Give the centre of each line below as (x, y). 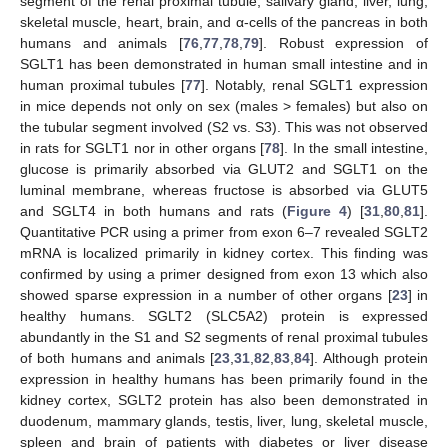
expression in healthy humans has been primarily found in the (224, 378)
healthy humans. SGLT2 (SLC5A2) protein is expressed (224, 315)
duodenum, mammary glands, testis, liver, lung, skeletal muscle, (224, 420)
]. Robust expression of (343, 42)
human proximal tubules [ (103, 84)
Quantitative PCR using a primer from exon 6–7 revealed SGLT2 (224, 231)
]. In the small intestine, (354, 147)
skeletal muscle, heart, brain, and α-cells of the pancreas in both (224, 21)
